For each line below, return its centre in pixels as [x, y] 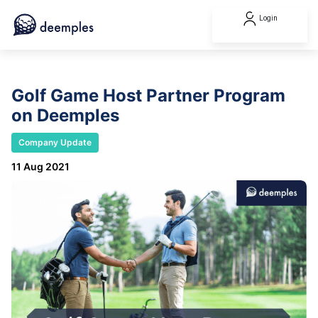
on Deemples [65, 115]
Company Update [55, 142]
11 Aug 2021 [40, 166]
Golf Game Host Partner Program [148, 95]
